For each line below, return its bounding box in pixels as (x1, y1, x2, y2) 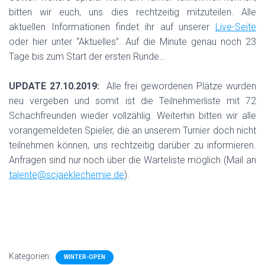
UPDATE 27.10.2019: (9, 80, 99, 92)
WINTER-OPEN (64, 254, 105, 260)
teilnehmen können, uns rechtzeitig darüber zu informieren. (9, 140, 256, 151)
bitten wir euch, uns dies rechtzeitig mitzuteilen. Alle (9, 7, 256, 18)
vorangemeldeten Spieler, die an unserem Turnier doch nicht (9, 125, 256, 136)
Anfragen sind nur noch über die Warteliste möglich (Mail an (9, 154, 256, 166)
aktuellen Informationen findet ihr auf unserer (9, 21, 215, 33)
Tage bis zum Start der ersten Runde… (9, 51, 165, 62)
